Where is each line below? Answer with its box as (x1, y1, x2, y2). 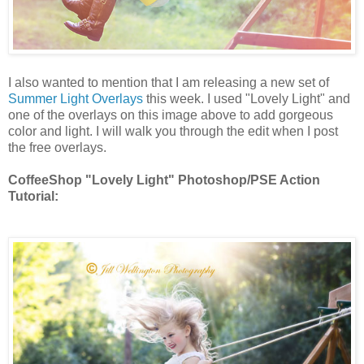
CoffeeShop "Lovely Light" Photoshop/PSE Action (8, 172, 320, 187)
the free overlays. (8, 140, 106, 154)
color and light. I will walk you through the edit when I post (8, 123, 338, 138)
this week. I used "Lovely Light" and (143, 91, 350, 106)
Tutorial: (8, 188, 58, 203)
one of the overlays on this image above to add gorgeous (8, 107, 333, 122)
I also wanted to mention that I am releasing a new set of (8, 75, 329, 89)
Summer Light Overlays (8, 91, 143, 106)
